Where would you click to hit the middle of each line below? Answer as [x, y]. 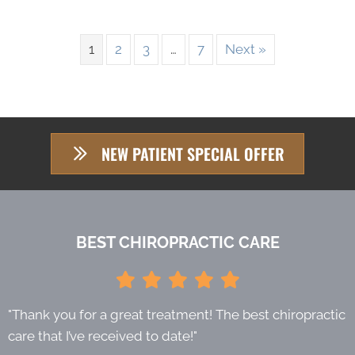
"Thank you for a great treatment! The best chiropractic [177, 315]
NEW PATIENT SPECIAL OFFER [193, 154]
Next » [246, 50]
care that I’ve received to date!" [103, 336]
